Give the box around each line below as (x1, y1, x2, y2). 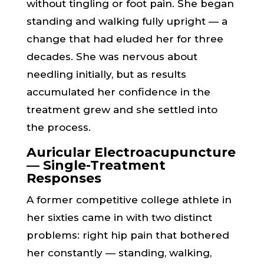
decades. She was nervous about (26, 51, 197, 62)
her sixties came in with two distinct (26, 212, 212, 223)
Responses (26, 170, 101, 186)
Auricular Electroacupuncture (26, 144, 236, 160)
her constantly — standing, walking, (26, 247, 212, 259)
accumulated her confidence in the (26, 86, 210, 98)
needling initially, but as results (26, 68, 186, 80)
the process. (26, 121, 91, 133)
